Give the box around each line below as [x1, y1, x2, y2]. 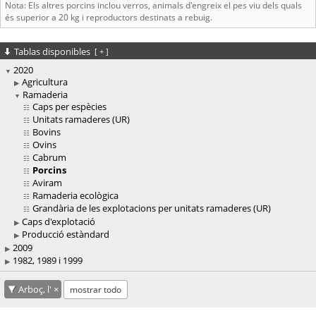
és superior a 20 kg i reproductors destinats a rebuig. [5, 11, 212, 23]
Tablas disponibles [14, 45, 92, 58]
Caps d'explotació [22, 215, 95, 229]
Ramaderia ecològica [32, 189, 119, 202]
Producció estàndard [22, 228, 109, 241]
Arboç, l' [18, 283, 54, 296]
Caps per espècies [32, 100, 107, 114]
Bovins [32, 126, 61, 139]
